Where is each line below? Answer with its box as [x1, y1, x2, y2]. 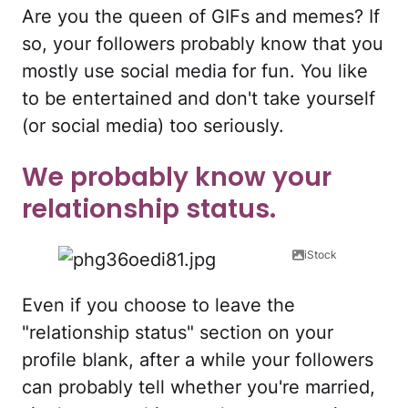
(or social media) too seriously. [22, 115, 284, 138]
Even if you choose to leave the [22, 293, 295, 316]
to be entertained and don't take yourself [22, 87, 375, 110]
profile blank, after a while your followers [22, 348, 373, 371]
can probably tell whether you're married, [22, 375, 375, 398]
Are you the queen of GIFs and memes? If [22, 5, 380, 28]
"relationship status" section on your [22, 321, 333, 343]
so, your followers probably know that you [22, 33, 383, 56]
